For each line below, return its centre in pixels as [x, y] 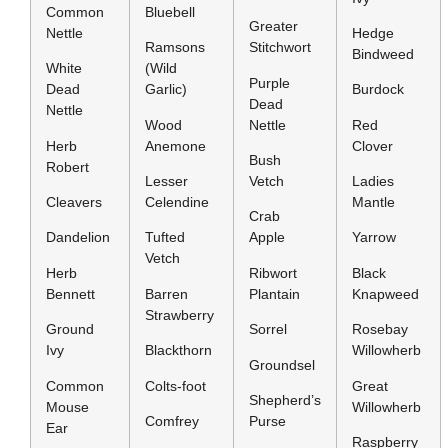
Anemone [175, 145]
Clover [372, 145]
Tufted [165, 237]
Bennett [70, 293]
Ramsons [175, 47]
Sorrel [268, 329]
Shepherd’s [285, 400]
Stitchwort [280, 47]
